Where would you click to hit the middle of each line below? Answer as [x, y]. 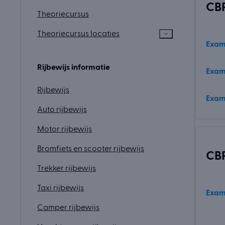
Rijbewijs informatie [74, 68]
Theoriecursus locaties [78, 33]
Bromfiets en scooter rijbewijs [91, 149]
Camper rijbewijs [68, 208]
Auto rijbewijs [62, 110]
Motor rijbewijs [65, 129]
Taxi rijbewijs [61, 188]
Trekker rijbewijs [67, 168]
